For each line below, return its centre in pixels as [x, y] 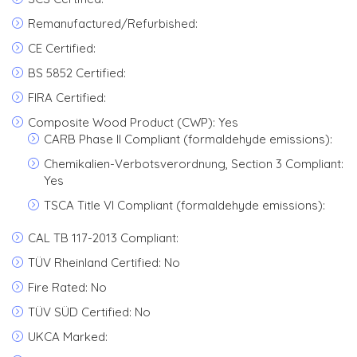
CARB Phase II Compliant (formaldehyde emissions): [188, 139]
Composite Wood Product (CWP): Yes [133, 122]
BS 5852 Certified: [77, 73]
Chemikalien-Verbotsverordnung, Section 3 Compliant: [194, 164]
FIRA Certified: [67, 98]
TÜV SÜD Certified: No [89, 312]
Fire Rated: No [67, 287]
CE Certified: [62, 48]
